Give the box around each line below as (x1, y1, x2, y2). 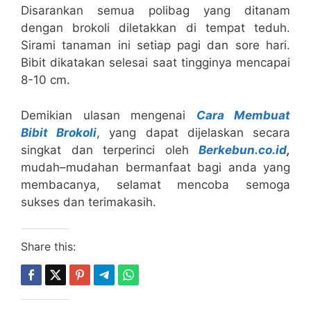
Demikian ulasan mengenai (21, 108, 185, 122)
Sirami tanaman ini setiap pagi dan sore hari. (21, 38, 290, 53)
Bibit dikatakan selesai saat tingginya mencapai (21, 56, 290, 70)
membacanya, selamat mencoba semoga (21, 177, 290, 192)
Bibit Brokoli (21, 125, 97, 140)
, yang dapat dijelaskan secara (96, 125, 291, 140)
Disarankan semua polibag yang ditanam (21, 3, 290, 18)
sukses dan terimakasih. (21, 194, 156, 209)
